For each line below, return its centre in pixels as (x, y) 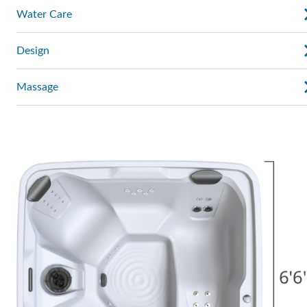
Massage (37, 87)
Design (33, 51)
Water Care (44, 15)
